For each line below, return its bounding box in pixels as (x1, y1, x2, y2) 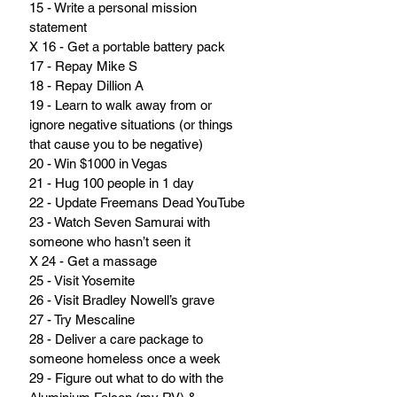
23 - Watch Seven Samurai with (29, 214, 214, 230)
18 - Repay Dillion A (29, 78, 144, 94)
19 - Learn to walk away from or (29, 97, 215, 113)
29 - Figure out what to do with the (29, 370, 227, 386)
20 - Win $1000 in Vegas (29, 156, 167, 172)
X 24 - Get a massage (29, 253, 157, 269)
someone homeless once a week (29, 351, 221, 367)
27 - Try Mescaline (29, 312, 135, 328)
